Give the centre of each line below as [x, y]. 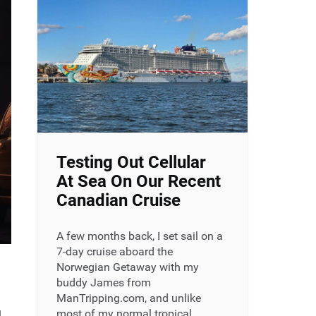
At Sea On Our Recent [138, 182]
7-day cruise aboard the [114, 252]
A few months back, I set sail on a [139, 236]
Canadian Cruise [118, 201]
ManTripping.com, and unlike [128, 298]
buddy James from [103, 283]
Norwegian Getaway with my [127, 267]
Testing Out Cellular [131, 163]
